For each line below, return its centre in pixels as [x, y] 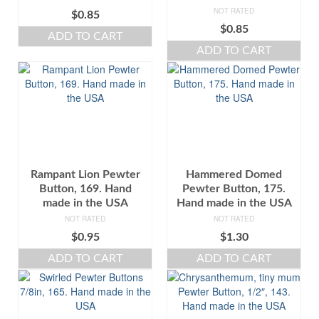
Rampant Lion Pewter [85, 174]
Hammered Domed [234, 174]
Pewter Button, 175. [234, 188]
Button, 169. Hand [85, 188]
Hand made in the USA [234, 203]
